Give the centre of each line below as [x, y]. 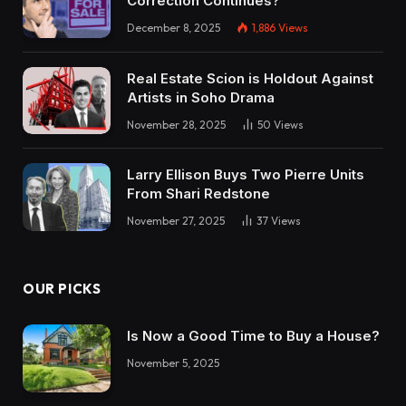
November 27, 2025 [176, 221]
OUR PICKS [62, 289]
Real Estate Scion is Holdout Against [250, 78]
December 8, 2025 [174, 28]
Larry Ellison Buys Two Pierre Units [246, 175]
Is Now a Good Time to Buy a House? [253, 336]
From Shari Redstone [198, 194]
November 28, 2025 [176, 124]
